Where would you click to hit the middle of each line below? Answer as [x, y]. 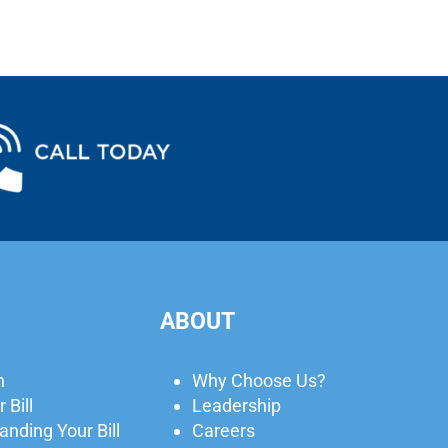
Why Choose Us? [258, 381]
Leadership [236, 406]
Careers [223, 431]
